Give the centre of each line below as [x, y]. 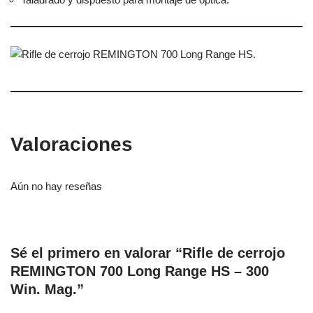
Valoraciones [72, 145]
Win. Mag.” [47, 290]
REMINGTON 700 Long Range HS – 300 [140, 271]
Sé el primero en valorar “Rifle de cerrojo [148, 253]
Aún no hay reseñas [56, 187]
